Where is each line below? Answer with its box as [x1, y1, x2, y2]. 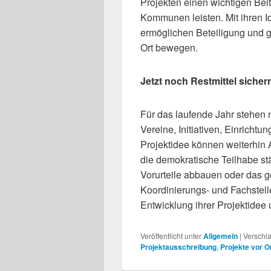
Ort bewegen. [140, 41, 198, 55]
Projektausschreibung [140, 241, 217, 253]
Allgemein [203, 230, 238, 242]
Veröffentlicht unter [140, 230, 201, 241]
